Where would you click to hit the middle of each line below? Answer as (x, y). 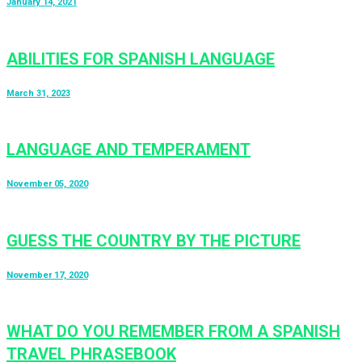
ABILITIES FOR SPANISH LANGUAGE (141, 59)
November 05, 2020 (47, 184)
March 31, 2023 (38, 93)
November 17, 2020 (47, 275)
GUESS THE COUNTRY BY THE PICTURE (154, 240)
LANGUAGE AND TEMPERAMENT (128, 150)
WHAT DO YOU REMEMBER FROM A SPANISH (173, 332)
